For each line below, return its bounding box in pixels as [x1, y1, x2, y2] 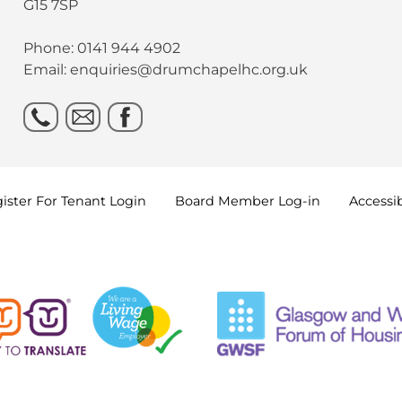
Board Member [174, 193, 278, 210]
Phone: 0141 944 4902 [23, 39, 181, 57]
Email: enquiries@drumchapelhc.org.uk [23, 61, 309, 79]
